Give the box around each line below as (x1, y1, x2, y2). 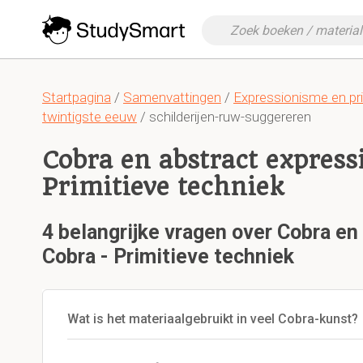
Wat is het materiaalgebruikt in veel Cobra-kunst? (67, 311, 358, 327)
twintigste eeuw (42, 109, 137, 125)
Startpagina (42, 89, 111, 105)
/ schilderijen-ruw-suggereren (137, 109, 311, 125)
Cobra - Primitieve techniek (42, 245, 294, 268)
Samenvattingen (123, 89, 221, 105)
